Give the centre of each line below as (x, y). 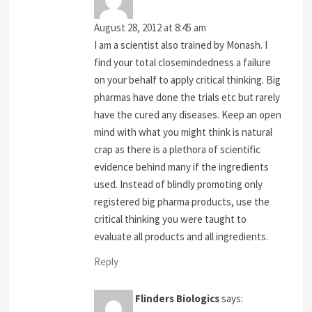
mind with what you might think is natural (184, 132)
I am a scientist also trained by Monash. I (181, 45)
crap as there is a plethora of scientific (178, 149)
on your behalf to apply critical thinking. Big (188, 79)
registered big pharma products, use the (182, 201)
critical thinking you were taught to (171, 219)
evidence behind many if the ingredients (182, 166)
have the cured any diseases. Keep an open (188, 114)
